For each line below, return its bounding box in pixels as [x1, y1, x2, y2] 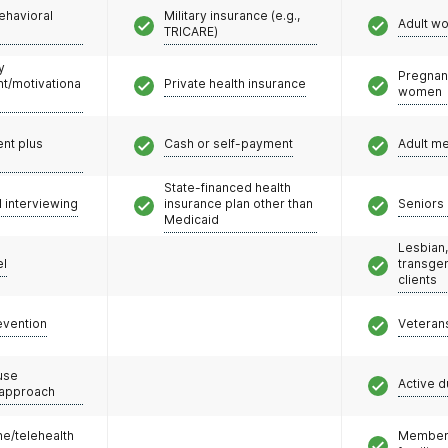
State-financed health [164, 179, 291, 195]
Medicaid [164, 211, 219, 227]
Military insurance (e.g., [164, 7, 300, 23]
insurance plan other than [164, 195, 313, 211]
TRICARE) [164, 23, 218, 39]
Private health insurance [164, 75, 306, 91]
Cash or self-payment [164, 135, 293, 151]
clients [398, 271, 437, 287]
